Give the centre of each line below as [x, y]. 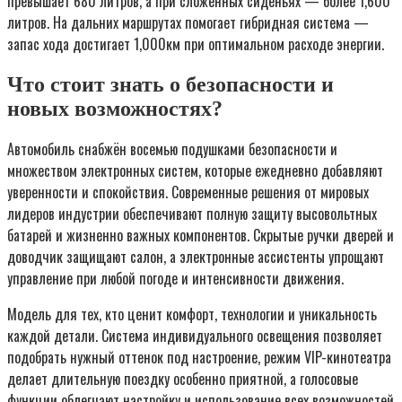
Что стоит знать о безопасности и [170, 84]
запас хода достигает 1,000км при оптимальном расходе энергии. [196, 44]
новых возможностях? [115, 108]
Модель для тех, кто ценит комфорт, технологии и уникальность [192, 315]
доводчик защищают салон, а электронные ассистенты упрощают [196, 257]
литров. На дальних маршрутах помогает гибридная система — [188, 22]
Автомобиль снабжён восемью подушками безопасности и [172, 149]
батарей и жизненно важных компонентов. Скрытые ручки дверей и [201, 236]
